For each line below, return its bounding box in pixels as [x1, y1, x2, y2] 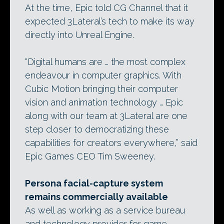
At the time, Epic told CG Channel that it [25, 2, 188, 13]
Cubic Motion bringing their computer [25, 83, 178, 94]
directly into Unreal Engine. [25, 29, 134, 40]
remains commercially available [25, 191, 168, 202]
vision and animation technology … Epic [25, 97, 183, 107]
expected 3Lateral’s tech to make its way [25, 16, 194, 26]
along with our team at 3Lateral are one [25, 110, 187, 121]
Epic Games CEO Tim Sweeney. [25, 151, 155, 161]
